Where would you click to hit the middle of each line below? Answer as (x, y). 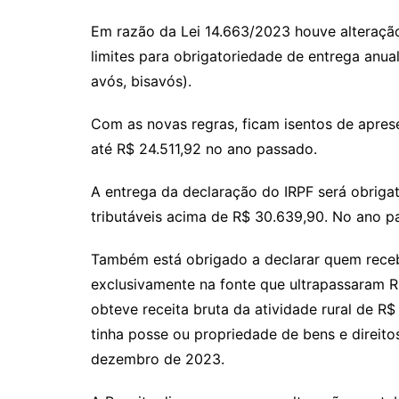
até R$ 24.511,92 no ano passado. (204, 149)
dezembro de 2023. (158, 359)
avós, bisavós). (141, 81)
